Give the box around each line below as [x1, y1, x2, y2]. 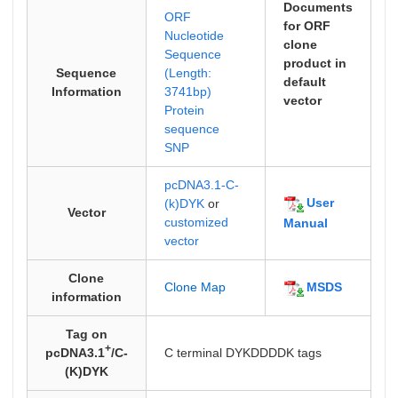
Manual [283, 216, 328, 230]
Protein [163, 103, 204, 117]
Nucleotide [163, 28, 224, 43]
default [283, 75, 326, 89]
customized [163, 215, 228, 229]
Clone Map [163, 280, 226, 294]
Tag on [65, 327, 107, 341]
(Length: [163, 66, 211, 80]
